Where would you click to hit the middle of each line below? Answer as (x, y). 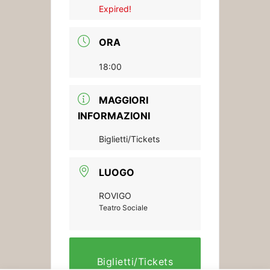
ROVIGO (115, 196)
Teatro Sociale (123, 208)
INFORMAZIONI (114, 116)
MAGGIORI (124, 100)
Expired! (115, 9)
